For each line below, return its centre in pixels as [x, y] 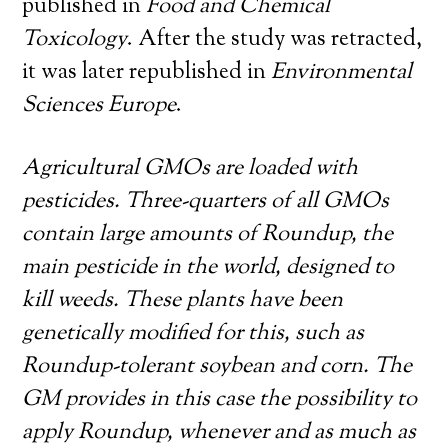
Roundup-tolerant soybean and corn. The [217, 367]
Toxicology [75, 40]
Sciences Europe [99, 106]
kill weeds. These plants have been [183, 301]
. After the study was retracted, [275, 40]
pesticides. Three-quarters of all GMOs [206, 202]
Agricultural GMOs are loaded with [190, 169]
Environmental [342, 73]
